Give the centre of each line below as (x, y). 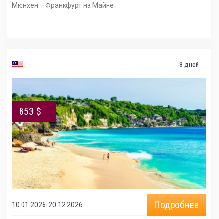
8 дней (189, 65)
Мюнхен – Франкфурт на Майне (63, 6)
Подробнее (176, 205)
